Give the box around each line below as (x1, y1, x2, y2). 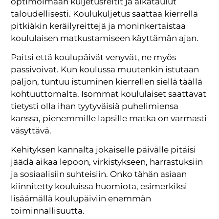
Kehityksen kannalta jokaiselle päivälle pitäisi (11, 145, 197, 155)
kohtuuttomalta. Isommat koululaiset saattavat (11, 89, 207, 99)
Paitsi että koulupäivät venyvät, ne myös (11, 52, 176, 63)
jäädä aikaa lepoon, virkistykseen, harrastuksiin (11, 157, 203, 167)
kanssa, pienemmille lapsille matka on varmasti (11, 113, 207, 124)
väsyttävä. (11, 126, 52, 136)
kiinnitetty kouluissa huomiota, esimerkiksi (11, 181, 188, 192)
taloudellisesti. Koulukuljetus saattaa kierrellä (11, 8, 198, 19)
